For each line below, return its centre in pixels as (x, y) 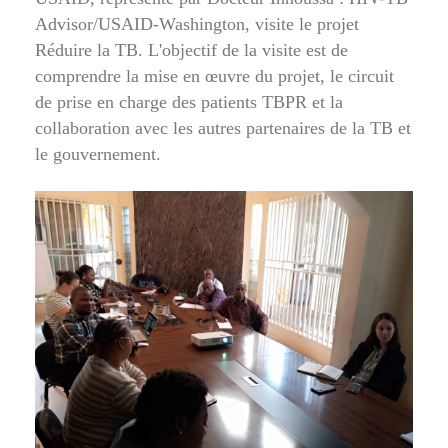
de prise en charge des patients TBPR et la (189, 101)
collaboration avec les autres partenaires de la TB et (223, 127)
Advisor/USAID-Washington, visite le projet (197, 23)
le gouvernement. (98, 153)
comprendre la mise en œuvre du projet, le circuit (214, 75)
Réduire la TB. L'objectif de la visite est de (191, 49)
